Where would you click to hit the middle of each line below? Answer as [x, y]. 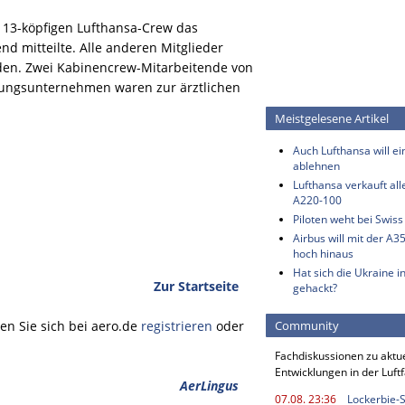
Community [307, 325]
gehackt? [315, 288]
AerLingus [209, 386]
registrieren [177, 326]
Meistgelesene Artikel [332, 118]
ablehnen [316, 166]
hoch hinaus [323, 254]
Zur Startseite [196, 286]
